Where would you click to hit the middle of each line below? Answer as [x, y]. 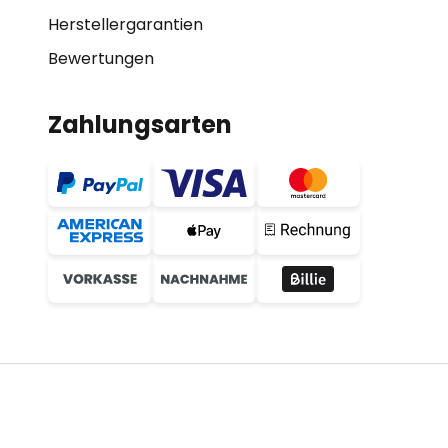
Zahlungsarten [140, 124]
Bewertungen [101, 58]
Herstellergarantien [125, 24]
